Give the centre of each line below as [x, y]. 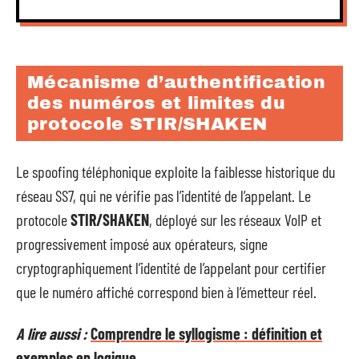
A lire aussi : [52, 333]
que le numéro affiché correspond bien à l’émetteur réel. [166, 291]
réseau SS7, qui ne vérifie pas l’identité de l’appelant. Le [163, 195]
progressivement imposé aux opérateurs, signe [142, 243]
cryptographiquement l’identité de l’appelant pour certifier [171, 267]
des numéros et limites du [156, 103]
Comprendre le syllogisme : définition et [206, 333]
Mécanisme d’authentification [177, 83]
